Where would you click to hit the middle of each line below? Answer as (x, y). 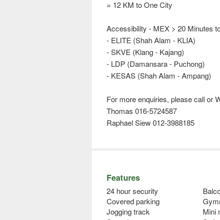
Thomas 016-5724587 (142, 111)
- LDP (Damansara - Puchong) (156, 64)
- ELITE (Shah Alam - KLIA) (151, 40)
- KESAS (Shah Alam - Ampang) (159, 76)
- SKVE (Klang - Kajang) (145, 52)
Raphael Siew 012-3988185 (151, 123)
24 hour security (132, 191)
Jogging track (128, 212)
